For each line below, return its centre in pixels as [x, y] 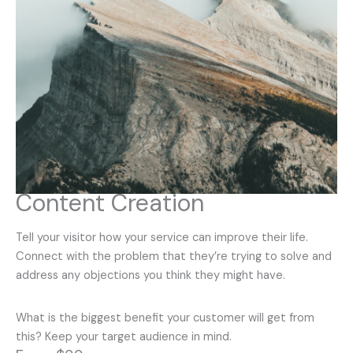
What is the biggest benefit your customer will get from [165, 318]
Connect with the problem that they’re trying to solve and [174, 256]
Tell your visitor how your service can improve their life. [162, 238]
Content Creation [110, 203]
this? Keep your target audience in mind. [124, 337]
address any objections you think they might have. [150, 275]
